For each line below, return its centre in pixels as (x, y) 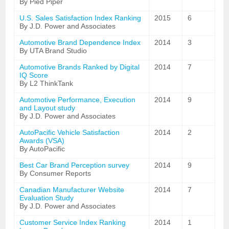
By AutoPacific (42, 149)
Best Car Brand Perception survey (75, 165)
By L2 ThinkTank (47, 83)
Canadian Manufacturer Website (72, 190)
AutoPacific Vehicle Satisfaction (70, 132)
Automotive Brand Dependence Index (80, 42)
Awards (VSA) (42, 141)
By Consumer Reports (55, 173)
